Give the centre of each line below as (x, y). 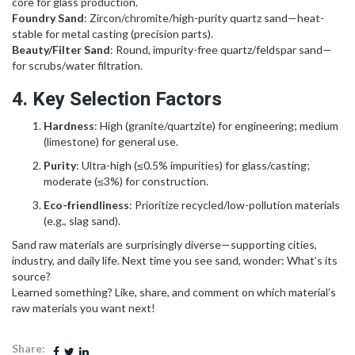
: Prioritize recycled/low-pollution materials (235, 204)
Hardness (69, 125)
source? (31, 276)
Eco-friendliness (86, 204)
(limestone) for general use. (111, 141)
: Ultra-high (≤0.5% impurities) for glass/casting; (193, 165)
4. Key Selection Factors (117, 99)
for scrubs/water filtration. (77, 65)
